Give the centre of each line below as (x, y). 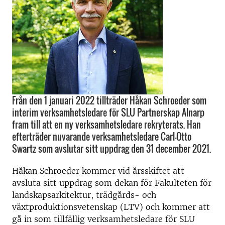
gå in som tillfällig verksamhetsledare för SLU (103, 219)
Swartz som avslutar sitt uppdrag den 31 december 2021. (111, 149)
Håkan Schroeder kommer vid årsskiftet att (98, 171)
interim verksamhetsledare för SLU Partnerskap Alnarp (108, 113)
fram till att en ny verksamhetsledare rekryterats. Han (106, 125)
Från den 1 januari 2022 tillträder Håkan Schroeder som (109, 100)
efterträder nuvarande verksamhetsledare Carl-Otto (102, 137)
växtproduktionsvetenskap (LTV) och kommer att (111, 207)
